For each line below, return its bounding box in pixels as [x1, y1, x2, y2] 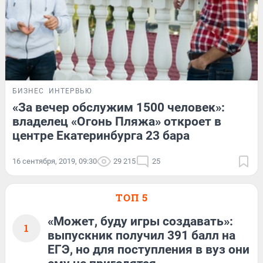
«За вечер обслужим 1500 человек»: [12, 100, 225, 114]
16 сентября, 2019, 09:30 [12, 156, 97, 166]
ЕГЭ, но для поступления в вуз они [48, 242, 249, 257]
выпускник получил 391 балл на [48, 228, 235, 242]
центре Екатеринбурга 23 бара [12, 128, 190, 143]
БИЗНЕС [12, 86, 44, 95]
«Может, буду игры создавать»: [48, 214, 233, 228]
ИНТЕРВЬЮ [49, 86, 92, 95]
